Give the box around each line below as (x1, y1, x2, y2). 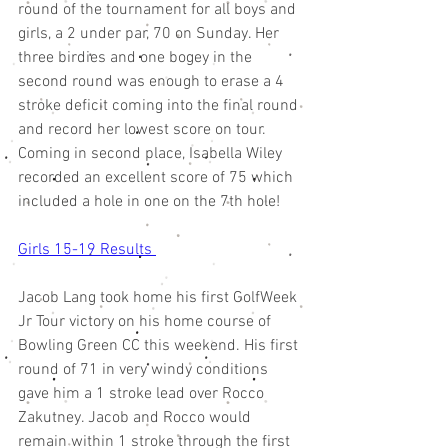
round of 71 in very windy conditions (18, 360, 272, 381)
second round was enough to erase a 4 (18, 72, 288, 93)
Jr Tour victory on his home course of (18, 312, 275, 333)
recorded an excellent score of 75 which (18, 168, 297, 189)
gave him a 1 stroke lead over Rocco (18, 384, 268, 405)
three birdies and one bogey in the (18, 48, 256, 69)
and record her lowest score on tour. (18, 120, 270, 141)
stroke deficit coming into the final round (18, 96, 302, 117)
